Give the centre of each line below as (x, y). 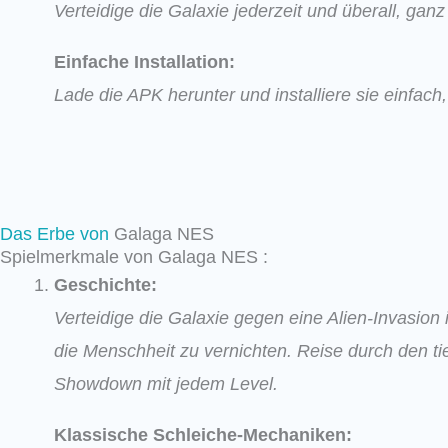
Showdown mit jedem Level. (166, 383)
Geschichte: (105, 284)
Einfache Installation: (144, 61)
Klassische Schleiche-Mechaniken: (203, 434)
